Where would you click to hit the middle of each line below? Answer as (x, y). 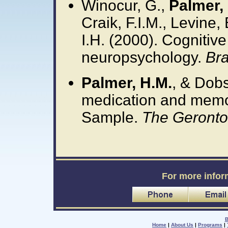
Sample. (112, 117)
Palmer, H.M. (127, 83)
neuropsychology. (144, 57)
